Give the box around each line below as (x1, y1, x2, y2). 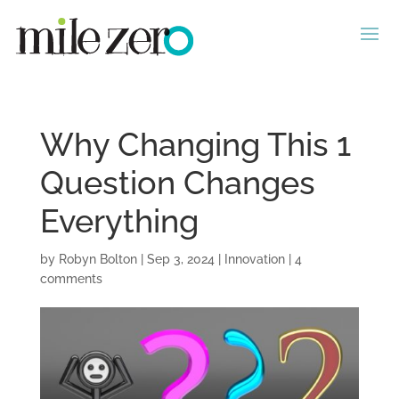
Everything (39, 202, 199, 240)
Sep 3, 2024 (146, 252, 215, 266)
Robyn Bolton (58, 252, 137, 266)
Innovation (224, 252, 285, 266)
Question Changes (39, 164, 315, 201)
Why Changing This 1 (39, 126, 351, 163)
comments (39, 272, 102, 286)
